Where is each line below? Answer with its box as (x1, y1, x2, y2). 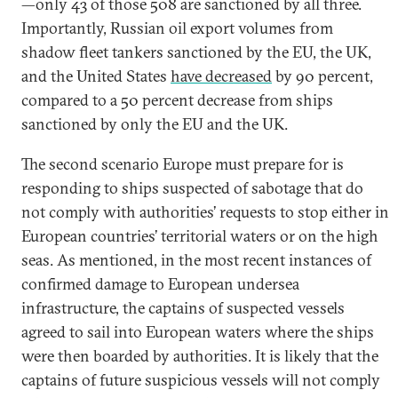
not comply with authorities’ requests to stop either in (21, 202, 389, 222)
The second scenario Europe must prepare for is (21, 154, 344, 174)
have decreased (171, 66, 272, 86)
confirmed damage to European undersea (21, 274, 299, 294)
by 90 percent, (272, 66, 373, 86)
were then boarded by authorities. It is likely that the (21, 346, 378, 366)
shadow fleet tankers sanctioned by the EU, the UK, (21, 42, 371, 62)
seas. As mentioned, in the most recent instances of (21, 250, 371, 270)
